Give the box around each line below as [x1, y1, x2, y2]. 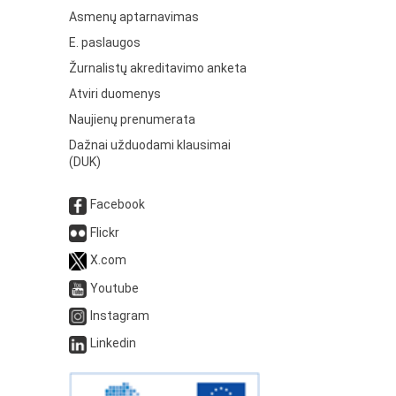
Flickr [90, 225, 120, 240]
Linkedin [90, 336, 137, 351]
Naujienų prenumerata [69, 112, 196, 127]
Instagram [90, 308, 150, 323]
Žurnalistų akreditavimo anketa [69, 61, 247, 76]
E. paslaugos [69, 35, 141, 50]
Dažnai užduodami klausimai [69, 138, 232, 153]
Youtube [90, 280, 140, 295]
